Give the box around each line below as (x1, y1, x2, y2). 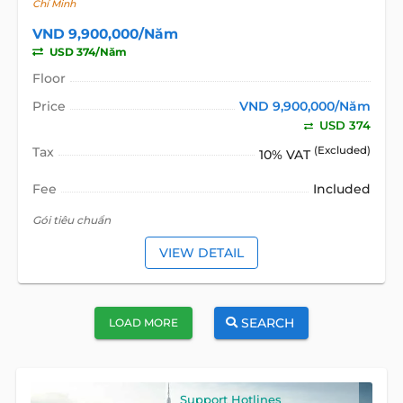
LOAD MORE (109, 316, 178, 330)
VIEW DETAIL (159, 244, 244, 261)
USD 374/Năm (46, 44, 127, 58)
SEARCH (241, 314, 294, 331)
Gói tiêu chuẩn (31, 213, 111, 228)
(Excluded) (314, 143, 372, 157)
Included (313, 181, 372, 198)
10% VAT (259, 146, 315, 163)
